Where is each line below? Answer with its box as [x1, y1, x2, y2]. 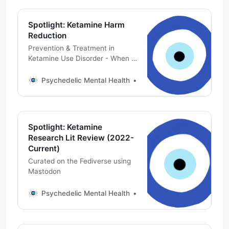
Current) [28, 143, 60, 153]
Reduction [28, 30, 66, 40]
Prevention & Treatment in [28, 43, 114, 52]
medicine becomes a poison [28, 64, 120, 73]
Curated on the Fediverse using [28, 156, 131, 165]
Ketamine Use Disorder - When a [28, 54, 135, 62]
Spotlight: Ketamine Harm [28, 19, 125, 30]
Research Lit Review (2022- [28, 132, 134, 143]
